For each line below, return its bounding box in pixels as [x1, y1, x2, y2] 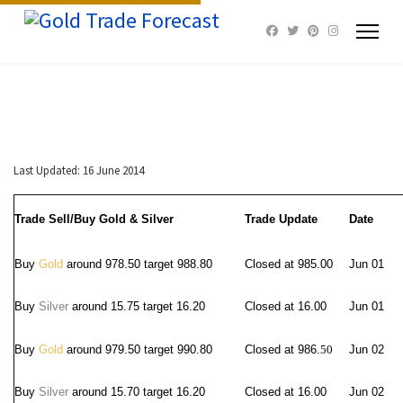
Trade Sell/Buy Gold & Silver [14, 212, 174, 226]
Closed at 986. [245, 343, 320, 356]
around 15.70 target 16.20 [68, 385, 205, 399]
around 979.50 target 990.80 [63, 343, 212, 356]
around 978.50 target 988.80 [63, 257, 212, 271]
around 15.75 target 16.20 [68, 300, 205, 313]
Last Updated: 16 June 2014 [13, 163, 144, 178]
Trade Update [245, 212, 318, 226]
